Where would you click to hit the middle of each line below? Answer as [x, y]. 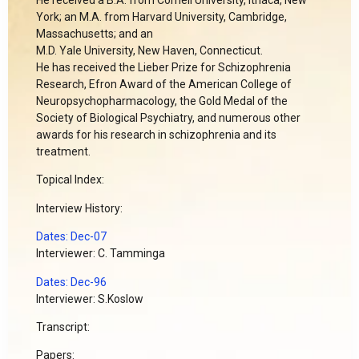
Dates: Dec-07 [71, 237]
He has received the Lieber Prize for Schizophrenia [163, 67]
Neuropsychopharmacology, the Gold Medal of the [162, 101]
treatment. [63, 151]
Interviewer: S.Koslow [90, 298]
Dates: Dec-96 [71, 282]
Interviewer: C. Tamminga [101, 254]
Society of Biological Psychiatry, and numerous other [168, 117]
